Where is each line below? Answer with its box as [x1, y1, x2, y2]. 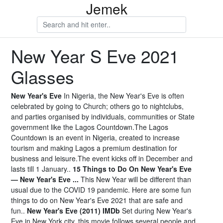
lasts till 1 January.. [11, 164, 73, 174]
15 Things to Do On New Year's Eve [73, 164, 192, 174]
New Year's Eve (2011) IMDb [27, 206, 120, 216]
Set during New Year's [120, 206, 192, 216]
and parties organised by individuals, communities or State [11, 111, 195, 121]
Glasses [11, 64, 74, 89]
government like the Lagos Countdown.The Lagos [11, 122, 168, 132]
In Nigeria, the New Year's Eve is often [64, 91, 184, 101]
